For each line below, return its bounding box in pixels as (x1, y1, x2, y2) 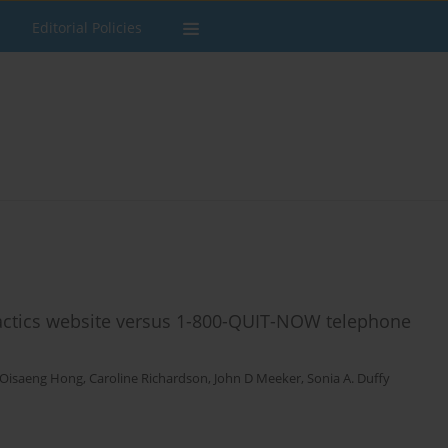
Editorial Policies (32, 18, 142, 37)
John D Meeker (214, 370, 301, 388)
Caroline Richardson (89, 370, 208, 388)
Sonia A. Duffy (307, 370, 390, 388)
